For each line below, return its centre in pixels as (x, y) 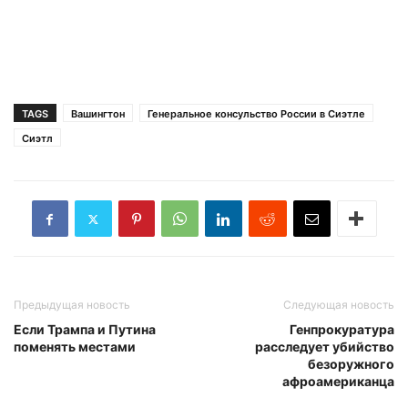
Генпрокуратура (342, 330)
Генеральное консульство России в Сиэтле (256, 114)
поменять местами (75, 347)
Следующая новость (339, 305)
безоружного (351, 364)
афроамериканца (338, 382)
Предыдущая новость (72, 305)
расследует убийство (325, 347)
